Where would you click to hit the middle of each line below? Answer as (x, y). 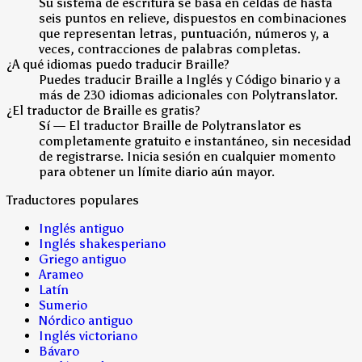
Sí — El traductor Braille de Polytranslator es (170, 125)
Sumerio (63, 305)
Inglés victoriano (88, 335)
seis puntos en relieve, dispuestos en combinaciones (193, 18)
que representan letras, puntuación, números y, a (184, 33)
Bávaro (59, 351)
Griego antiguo (82, 259)
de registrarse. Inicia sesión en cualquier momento (187, 156)
